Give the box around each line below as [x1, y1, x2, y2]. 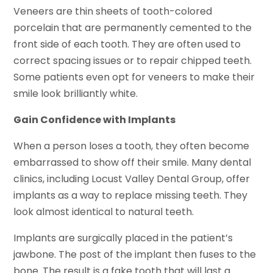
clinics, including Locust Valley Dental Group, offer [13, 172, 250, 186]
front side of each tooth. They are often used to [13, 37, 241, 52]
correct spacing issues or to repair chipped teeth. [13, 54, 252, 68]
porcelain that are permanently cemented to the [13, 21, 252, 35]
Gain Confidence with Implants [13, 113, 176, 127]
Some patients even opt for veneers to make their [13, 70, 255, 85]
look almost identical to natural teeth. [13, 205, 194, 219]
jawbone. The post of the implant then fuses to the [13, 247, 257, 262]
